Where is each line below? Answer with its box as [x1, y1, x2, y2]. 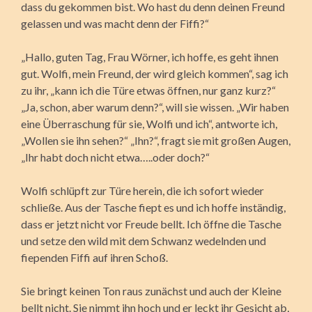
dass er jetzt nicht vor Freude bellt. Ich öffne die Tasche [21, 217, 281, 231]
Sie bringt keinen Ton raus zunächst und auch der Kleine [21, 283, 281, 297]
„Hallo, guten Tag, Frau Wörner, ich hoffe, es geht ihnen [21, 49, 279, 63]
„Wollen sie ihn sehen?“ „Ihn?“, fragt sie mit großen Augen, [21, 133, 290, 147]
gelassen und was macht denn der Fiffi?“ [21, 16, 209, 30]
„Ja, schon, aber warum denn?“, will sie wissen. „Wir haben [21, 100, 289, 114]
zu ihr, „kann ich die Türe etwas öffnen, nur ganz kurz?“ [21, 83, 276, 97]
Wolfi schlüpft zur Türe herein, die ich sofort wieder [21, 183, 264, 197]
